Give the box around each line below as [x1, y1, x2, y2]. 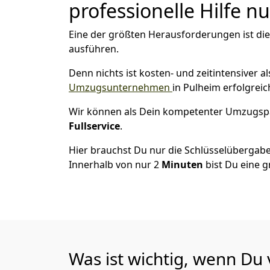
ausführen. [69, 42, 119, 55]
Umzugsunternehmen [69, 81, 172, 94]
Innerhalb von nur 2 [69, 158, 162, 171]
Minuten [162, 158, 206, 171]
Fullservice [69, 119, 120, 133]
